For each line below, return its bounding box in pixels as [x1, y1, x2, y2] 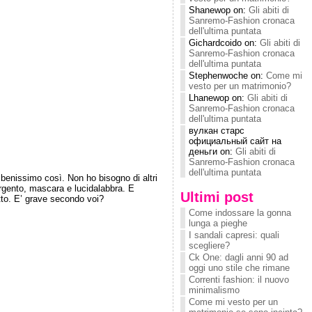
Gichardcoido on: [189, 38, 260, 48]
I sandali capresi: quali [189, 230, 279, 240]
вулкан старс [189, 125, 244, 136]
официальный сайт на [189, 136, 281, 146]
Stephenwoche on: [189, 70, 266, 81]
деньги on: [189, 146, 235, 157]
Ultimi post [180, 189, 253, 205]
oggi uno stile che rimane [189, 263, 290, 273]
